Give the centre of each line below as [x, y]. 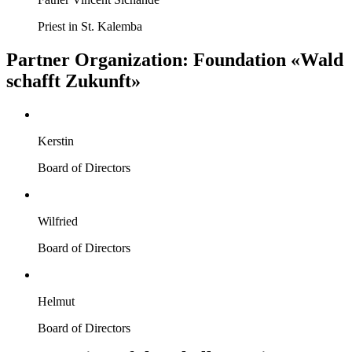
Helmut [56, 302]
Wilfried [58, 222]
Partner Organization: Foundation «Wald [175, 60]
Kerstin [56, 141]
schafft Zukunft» [73, 81]
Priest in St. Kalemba [90, 27]
